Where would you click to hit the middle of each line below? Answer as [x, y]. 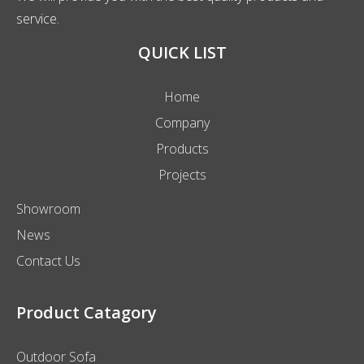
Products [182, 149]
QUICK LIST [182, 53]
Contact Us [48, 261]
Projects [182, 175]
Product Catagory [87, 313]
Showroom [48, 209]
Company [182, 123]
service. [39, 19]
